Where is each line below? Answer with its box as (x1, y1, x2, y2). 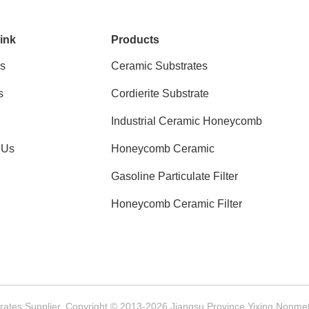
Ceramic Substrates (111, 60, 208, 72)
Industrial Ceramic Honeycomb (111, 115, 263, 127)
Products (111, 34, 160, 46)
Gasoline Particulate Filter (111, 170, 239, 182)
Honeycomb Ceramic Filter (111, 198, 243, 210)
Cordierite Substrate (111, 88, 210, 99)
